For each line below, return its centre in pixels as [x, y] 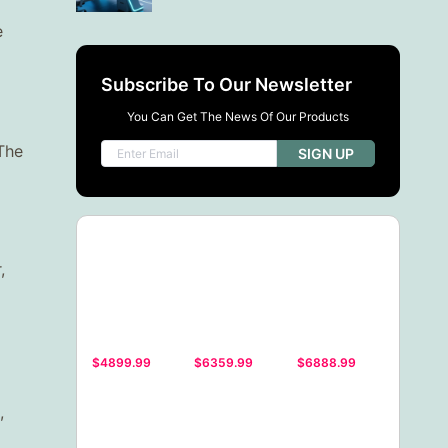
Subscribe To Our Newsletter [226, 84]
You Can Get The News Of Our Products [237, 116]
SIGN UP [325, 153]
